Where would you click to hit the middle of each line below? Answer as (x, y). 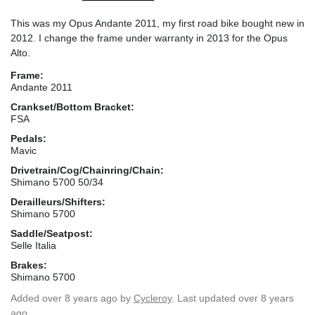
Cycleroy (153, 298)
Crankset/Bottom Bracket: (72, 107)
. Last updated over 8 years (233, 298)
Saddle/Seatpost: (52, 233)
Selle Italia (33, 245)
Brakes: (29, 265)
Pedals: (28, 138)
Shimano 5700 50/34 (57, 182)
